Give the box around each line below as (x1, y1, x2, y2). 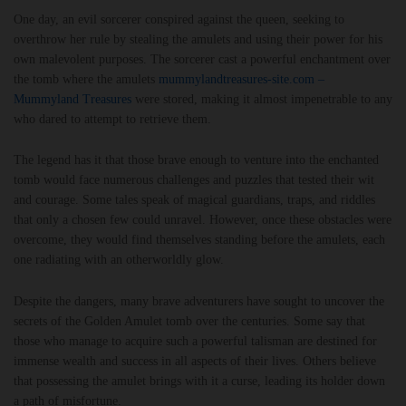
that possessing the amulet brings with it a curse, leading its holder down (14, 374, 385, 389)
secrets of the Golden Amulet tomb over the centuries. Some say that (14, 314, 365, 329)
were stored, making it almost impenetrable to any (131, 92, 392, 106)
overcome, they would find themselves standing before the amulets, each (14, 233, 385, 247)
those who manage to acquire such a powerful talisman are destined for (14, 334, 377, 349)
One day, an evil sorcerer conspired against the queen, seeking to (14, 12, 344, 26)
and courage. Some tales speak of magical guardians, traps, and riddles (14, 193, 375, 208)
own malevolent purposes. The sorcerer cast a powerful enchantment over (14, 52, 391, 66)
